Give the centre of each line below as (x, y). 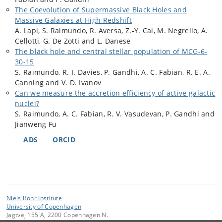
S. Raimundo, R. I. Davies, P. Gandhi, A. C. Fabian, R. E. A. (112, 72)
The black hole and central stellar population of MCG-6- (111, 51)
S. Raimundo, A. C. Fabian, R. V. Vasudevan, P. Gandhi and (115, 114)
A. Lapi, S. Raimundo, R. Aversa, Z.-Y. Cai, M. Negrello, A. (111, 30)
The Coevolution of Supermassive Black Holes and (101, 10)
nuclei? (27, 103)
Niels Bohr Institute (34, 198)
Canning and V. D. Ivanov (58, 83)
